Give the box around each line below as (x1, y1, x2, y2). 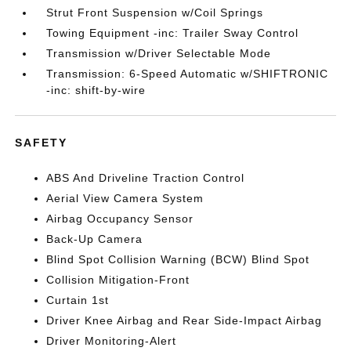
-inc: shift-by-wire (46, 84, 147, 96)
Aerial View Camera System (46, 192, 204, 204)
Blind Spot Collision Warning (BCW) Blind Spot (46, 253, 310, 266)
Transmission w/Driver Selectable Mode (46, 47, 272, 60)
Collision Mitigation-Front (46, 273, 190, 286)
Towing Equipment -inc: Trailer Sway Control (46, 27, 299, 39)
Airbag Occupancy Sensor (46, 212, 194, 225)
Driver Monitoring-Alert (46, 335, 177, 347)
